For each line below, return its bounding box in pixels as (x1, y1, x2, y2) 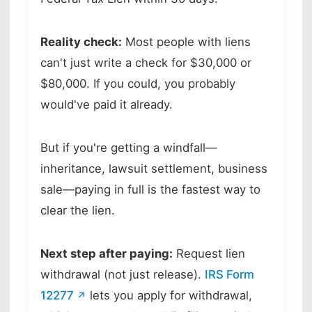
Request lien (173, 246, 245, 260)
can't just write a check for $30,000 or (40, 55, 251, 70)
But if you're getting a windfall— (40, 140, 217, 155)
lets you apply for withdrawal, (86, 288, 252, 302)
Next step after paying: (40, 246, 173, 260)
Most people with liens (122, 34, 251, 49)
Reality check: (40, 34, 122, 49)
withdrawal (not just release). (40, 267, 205, 281)
